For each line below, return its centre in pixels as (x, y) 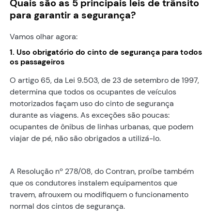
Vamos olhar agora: (44, 36)
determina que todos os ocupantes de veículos (93, 92)
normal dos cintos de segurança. (67, 206)
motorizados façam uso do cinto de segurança (92, 103)
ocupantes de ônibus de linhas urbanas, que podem (101, 126)
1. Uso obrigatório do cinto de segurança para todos (106, 52)
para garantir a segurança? (73, 15)
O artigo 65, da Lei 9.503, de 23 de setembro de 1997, (104, 80)
